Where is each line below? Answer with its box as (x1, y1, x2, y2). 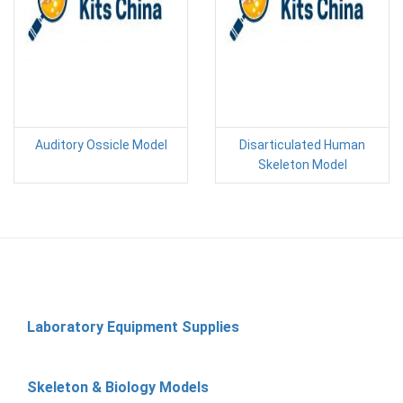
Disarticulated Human (239, 138, 365, 152)
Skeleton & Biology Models (27, 379, 209, 396)
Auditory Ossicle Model (34, 138, 167, 152)
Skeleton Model (257, 157, 347, 172)
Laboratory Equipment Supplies (27, 318, 239, 336)
